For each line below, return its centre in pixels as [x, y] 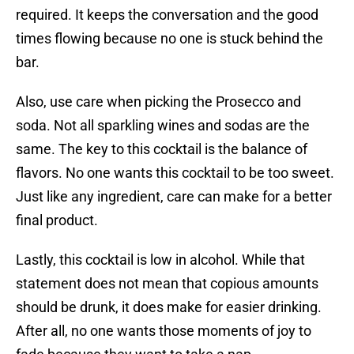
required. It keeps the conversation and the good [167, 15]
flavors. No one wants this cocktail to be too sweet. [175, 173]
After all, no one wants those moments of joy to [164, 331]
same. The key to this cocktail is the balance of [162, 149]
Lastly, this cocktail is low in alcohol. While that [160, 260]
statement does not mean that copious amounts [167, 284]
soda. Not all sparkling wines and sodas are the [163, 126]
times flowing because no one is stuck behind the [169, 39]
